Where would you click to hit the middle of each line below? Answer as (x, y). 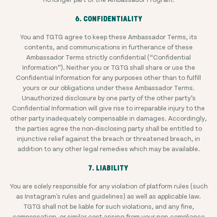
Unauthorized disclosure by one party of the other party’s (108, 98)
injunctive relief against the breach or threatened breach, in (108, 138)
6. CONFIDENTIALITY (108, 19)
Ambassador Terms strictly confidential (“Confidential (108, 57)
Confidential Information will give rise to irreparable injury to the (108, 108)
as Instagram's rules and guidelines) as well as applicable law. (108, 196)
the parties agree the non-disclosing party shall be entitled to (108, 128)
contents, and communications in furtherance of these (108, 47)
